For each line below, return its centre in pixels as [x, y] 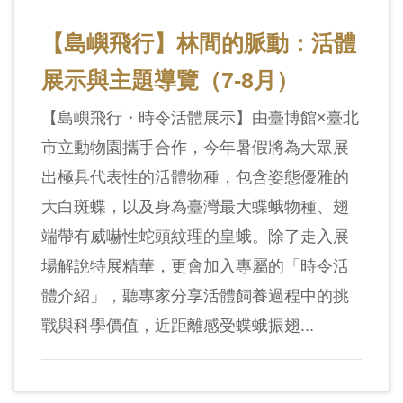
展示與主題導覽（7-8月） [170, 80]
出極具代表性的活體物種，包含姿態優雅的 [195, 177]
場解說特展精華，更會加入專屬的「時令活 [195, 266]
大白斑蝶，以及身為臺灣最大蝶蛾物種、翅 [195, 206]
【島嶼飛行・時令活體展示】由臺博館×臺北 [200, 117]
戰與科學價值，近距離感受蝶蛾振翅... [178, 325]
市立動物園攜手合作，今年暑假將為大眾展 [195, 147]
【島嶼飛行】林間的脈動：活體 [199, 43]
